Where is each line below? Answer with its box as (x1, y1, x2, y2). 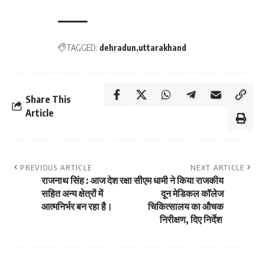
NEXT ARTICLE (190, 162, 245, 172)
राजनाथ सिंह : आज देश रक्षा (41, 174, 132, 186)
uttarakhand (138, 42, 186, 53)
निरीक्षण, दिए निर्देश (160, 213, 224, 225)
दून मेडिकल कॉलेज (161, 187, 224, 199)
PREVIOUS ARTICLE (20, 162, 92, 172)
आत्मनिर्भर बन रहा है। (41, 200, 112, 212)
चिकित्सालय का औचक (148, 200, 224, 212)
